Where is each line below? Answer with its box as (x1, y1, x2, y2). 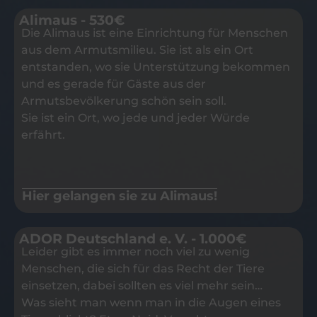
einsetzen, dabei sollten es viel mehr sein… (21, 279, 263, 293)
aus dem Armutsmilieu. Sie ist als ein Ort (21, 43, 253, 57)
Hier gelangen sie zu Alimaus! (22, 188, 217, 204)
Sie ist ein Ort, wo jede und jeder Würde (21, 111, 250, 125)
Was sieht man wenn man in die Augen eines (21, 296, 281, 310)
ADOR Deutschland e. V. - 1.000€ (19, 231, 246, 248)
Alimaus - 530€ (19, 12, 125, 29)
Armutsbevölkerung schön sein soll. (21, 94, 226, 108)
